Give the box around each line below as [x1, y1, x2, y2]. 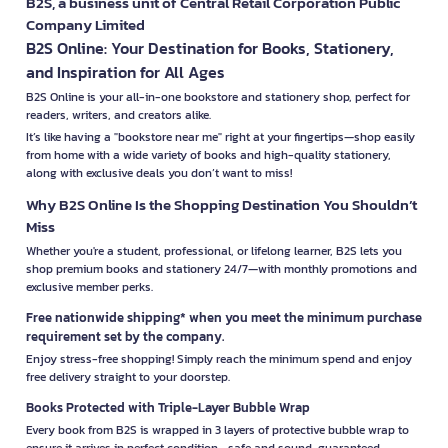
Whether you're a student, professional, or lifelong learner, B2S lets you [26, 241, 402, 260]
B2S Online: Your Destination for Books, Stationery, [26, 35, 394, 60]
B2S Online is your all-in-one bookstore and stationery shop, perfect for [26, 87, 410, 106]
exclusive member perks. [26, 277, 153, 296]
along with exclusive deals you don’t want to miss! [26, 163, 292, 182]
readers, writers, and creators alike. [26, 105, 211, 124]
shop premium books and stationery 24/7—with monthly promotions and [26, 259, 417, 278]
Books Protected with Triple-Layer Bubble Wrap [26, 397, 310, 417]
